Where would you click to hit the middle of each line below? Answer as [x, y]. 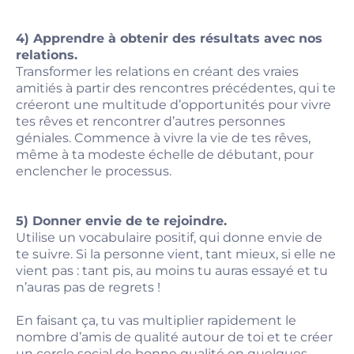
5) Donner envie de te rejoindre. [121, 221]
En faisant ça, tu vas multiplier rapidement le [156, 320]
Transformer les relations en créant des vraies [157, 72]
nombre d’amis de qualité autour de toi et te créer [174, 337]
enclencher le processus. [94, 171]
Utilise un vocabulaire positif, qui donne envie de [169, 237]
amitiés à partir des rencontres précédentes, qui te [176, 88]
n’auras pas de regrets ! [88, 287]
